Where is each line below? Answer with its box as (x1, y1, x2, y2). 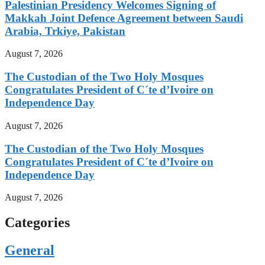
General (5, 243, 54, 258)
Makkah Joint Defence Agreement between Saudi (5, 11, 243, 24)
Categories (5, 215, 70, 231)
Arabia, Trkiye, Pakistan (5, 24, 125, 37)
